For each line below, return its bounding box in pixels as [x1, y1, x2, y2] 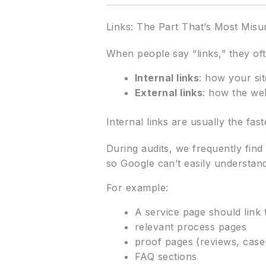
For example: [106, 182, 169, 194]
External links [134, 87, 203, 99]
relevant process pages [134, 221, 247, 233]
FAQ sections [134, 251, 197, 263]
